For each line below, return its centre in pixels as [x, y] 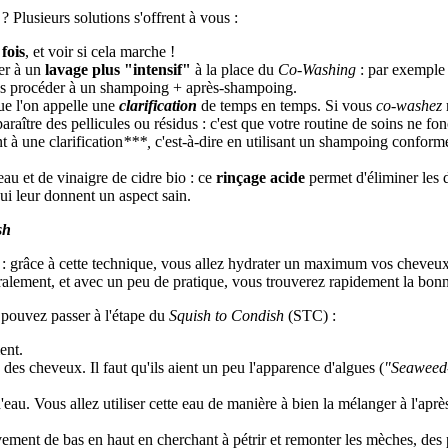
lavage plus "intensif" [118, 69]
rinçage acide [260, 177]
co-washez [409, 105]
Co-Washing [317, 69]
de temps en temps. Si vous [288, 105]
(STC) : [310, 315]
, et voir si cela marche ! [100, 51]
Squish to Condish [226, 315]
